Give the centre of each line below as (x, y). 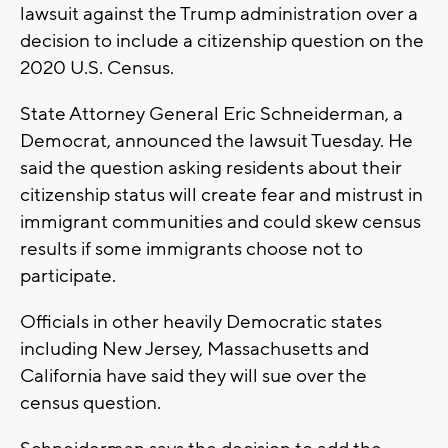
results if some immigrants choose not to (191, 249)
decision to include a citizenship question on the (222, 41)
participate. (68, 276)
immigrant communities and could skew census (220, 222)
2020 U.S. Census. (97, 68)
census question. (90, 403)
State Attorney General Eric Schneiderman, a (211, 114)
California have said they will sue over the (193, 376)
